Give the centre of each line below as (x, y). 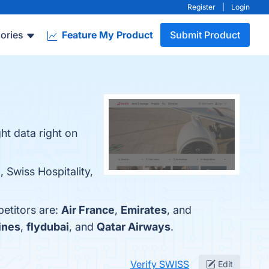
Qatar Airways (134, 227)
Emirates (144, 210)
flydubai (48, 227)
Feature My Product (106, 35)
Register (201, 7)
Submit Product (205, 35)
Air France (88, 210)
